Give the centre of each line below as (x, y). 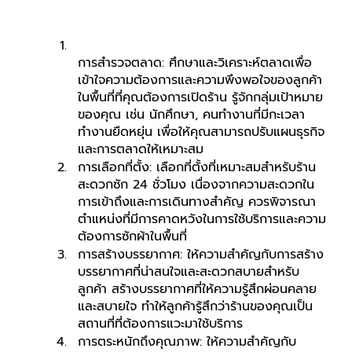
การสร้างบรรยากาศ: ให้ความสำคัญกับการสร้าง (200, 254)
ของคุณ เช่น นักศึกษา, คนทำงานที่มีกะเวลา (191, 114)
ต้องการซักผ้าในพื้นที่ (132, 236)
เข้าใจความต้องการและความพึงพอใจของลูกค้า (200, 80)
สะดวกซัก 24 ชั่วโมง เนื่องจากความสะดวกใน (196, 184)
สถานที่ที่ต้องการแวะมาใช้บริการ (160, 323)
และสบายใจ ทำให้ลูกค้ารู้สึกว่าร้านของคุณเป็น (195, 306)
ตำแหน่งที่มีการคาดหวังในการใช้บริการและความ (202, 219)
